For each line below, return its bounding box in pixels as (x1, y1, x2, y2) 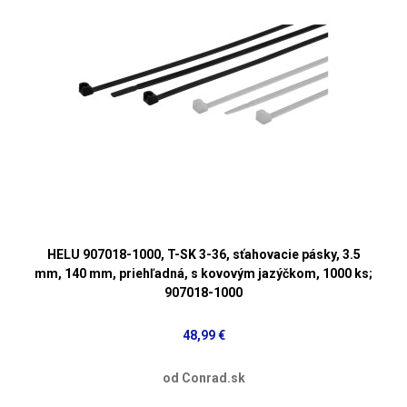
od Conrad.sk (162, 370, 245, 385)
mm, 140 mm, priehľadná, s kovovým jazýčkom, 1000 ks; (35, 265, 372, 281)
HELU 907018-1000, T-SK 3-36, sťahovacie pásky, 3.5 (46, 246, 361, 262)
